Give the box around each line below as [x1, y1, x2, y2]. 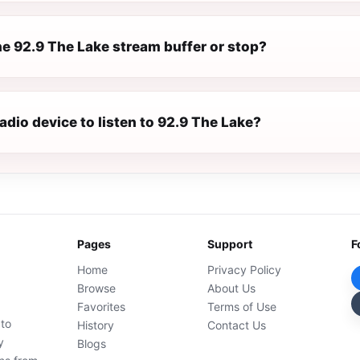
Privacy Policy [207, 263, 282, 276]
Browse [77, 281, 117, 295]
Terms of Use [207, 300, 277, 313]
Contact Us [207, 318, 267, 332]
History [77, 318, 115, 332]
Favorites [77, 300, 126, 313]
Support [207, 237, 253, 251]
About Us [207, 281, 256, 295]
